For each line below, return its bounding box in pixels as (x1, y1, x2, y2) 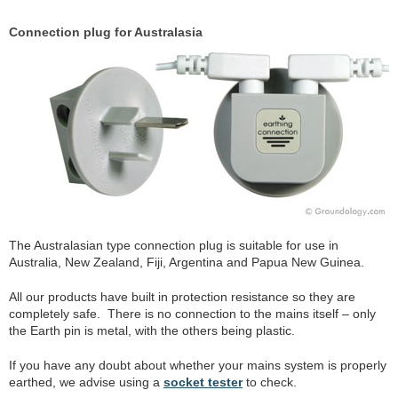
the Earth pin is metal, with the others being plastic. (9, 322, 295, 338)
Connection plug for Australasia (9, 24, 203, 39)
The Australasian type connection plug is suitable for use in (9, 237, 338, 252)
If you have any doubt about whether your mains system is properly (9, 357, 386, 372)
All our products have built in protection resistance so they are (9, 289, 355, 304)
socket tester (163, 374, 243, 389)
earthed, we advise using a (9, 374, 163, 389)
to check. (243, 374, 297, 389)
